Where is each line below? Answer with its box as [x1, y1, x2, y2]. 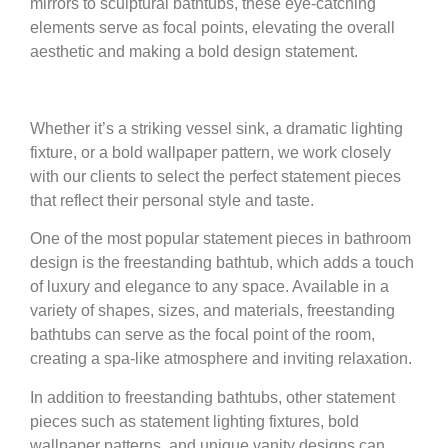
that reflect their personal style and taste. [30, 191, 314, 209]
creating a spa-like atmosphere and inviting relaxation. [30, 350, 412, 368]
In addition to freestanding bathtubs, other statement [30, 388, 395, 406]
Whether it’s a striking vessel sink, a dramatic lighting [30, 119, 403, 137]
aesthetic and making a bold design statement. [30, 43, 358, 61]
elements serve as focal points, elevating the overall [30, 19, 395, 37]
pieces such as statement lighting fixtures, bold [30, 412, 359, 430]
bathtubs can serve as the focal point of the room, [30, 326, 375, 344]
